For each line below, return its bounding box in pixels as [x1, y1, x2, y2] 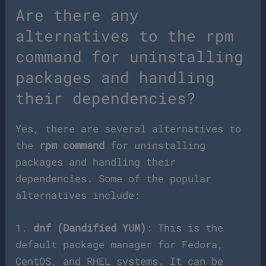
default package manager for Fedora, [15, 237, 224, 252]
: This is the [146, 221, 224, 235]
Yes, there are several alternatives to [15, 122, 242, 136]
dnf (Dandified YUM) [33, 221, 147, 235]
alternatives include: [15, 188, 141, 202]
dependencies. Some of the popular [15, 172, 212, 186]
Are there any [15, 5, 140, 26]
